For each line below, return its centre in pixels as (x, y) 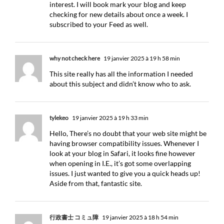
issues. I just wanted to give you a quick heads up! (125, 173)
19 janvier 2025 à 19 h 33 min (110, 118)
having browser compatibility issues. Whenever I (124, 143)
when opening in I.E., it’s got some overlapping (120, 163)
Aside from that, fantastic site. (96, 183)
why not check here (75, 58)
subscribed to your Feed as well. (99, 24)
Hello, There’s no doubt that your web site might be (128, 133)
